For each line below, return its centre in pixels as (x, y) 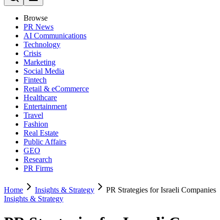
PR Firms (38, 168)
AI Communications (55, 36)
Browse (36, 18)
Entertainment (45, 106)
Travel (33, 115)
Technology (42, 44)
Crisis (32, 53)
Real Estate (41, 133)
